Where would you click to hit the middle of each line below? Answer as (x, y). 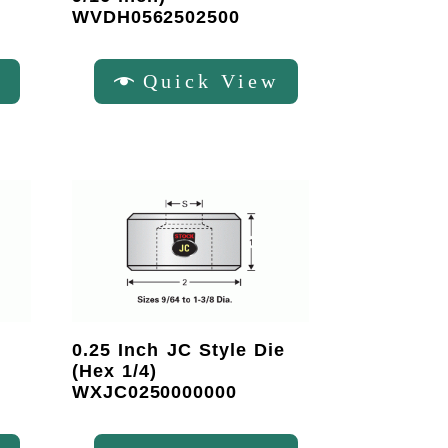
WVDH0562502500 (156, 16)
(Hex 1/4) (115, 370)
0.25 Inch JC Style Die (179, 349)
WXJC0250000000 (154, 391)
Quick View (210, 80)
